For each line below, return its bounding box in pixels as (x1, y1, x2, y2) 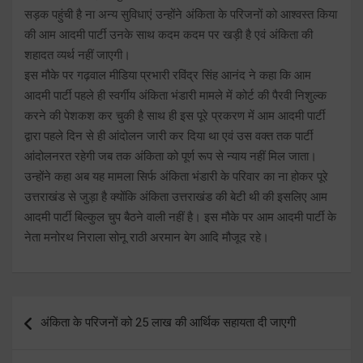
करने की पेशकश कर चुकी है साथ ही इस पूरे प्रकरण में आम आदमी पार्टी (24, 108, 325, 123)
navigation (11, 322, 106, 346)
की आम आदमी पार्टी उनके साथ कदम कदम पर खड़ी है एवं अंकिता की (24, 27, 313, 42)
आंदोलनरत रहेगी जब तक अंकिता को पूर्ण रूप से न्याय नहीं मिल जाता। (24, 148, 317, 164)
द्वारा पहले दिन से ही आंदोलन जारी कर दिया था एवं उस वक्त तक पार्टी (24, 128, 313, 143)
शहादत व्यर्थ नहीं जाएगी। (24, 47, 130, 62)
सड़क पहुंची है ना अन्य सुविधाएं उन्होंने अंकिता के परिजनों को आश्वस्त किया (24, 6, 337, 22)
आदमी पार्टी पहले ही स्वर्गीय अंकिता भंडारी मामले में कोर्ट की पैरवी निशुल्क (24, 88, 327, 103)
